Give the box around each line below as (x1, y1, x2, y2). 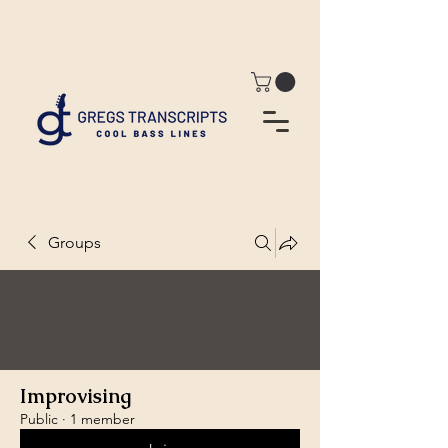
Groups (48, 232, 101, 252)
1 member (70, 409, 135, 428)
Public (20, 409, 58, 428)
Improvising (20, 382, 131, 409)
